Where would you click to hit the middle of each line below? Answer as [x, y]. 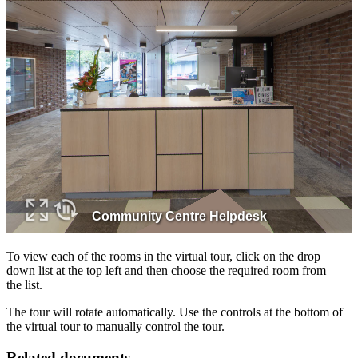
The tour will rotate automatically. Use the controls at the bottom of [175, 312]
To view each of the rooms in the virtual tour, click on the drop [163, 257]
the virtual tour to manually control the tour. [115, 327]
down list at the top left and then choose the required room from [166, 271]
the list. [24, 285]
